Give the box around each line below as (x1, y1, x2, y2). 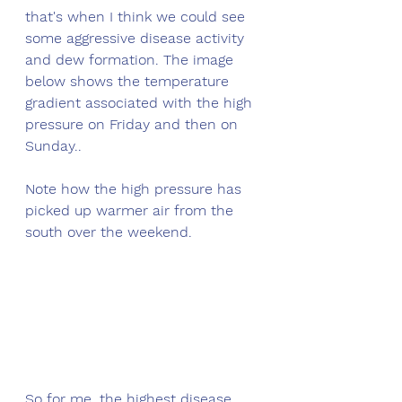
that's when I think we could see (25, 7, 249, 25)
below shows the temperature (25, 72, 233, 90)
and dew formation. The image (25, 50, 238, 68)
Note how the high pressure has (25, 179, 246, 197)
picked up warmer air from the (25, 201, 238, 219)
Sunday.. (25, 136, 82, 154)
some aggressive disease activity (25, 29, 249, 47)
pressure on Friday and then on (25, 115, 242, 133)
